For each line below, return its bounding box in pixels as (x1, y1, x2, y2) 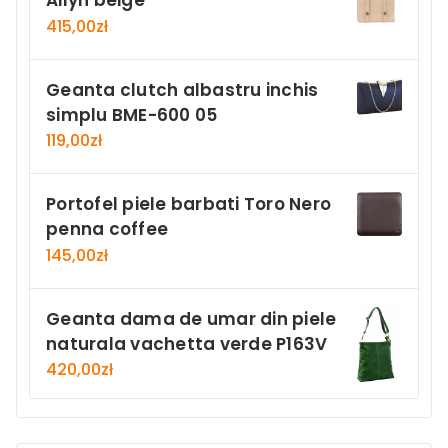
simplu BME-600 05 (46, 102, 218, 127)
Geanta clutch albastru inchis (46, 77, 319, 102)
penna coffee (46, 217, 168, 242)
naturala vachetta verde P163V (46, 331, 328, 356)
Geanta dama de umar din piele (46, 306, 337, 331)
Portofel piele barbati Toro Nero (46, 192, 331, 217)
